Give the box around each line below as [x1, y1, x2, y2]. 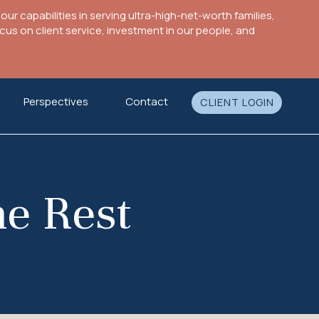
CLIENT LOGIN [199, 95, 274, 109]
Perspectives [23, 94, 89, 109]
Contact [125, 94, 168, 109]
